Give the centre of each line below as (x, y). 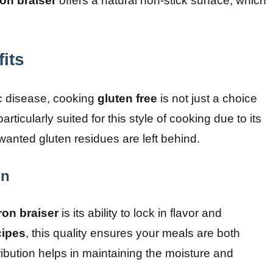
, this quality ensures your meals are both (133, 233)
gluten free (127, 98)
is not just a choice (207, 98)
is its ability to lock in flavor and (140, 213)
